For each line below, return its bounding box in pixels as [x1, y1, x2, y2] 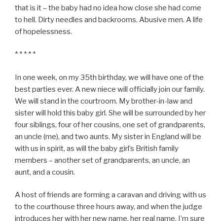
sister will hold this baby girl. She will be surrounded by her [15, 108, 206, 117]
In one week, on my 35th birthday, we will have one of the [15, 73, 204, 82]
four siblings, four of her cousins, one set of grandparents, [15, 120, 205, 129]
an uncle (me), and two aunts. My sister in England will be [15, 132, 201, 141]
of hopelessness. [15, 27, 72, 36]
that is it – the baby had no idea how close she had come [15, 3, 201, 12]
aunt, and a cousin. [15, 167, 75, 177]
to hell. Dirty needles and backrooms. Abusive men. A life [15, 15, 203, 24]
